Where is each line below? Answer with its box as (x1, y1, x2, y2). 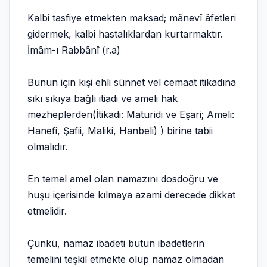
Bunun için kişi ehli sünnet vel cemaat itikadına (27, 76, 236, 88)
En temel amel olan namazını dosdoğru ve (27, 173, 218, 185)
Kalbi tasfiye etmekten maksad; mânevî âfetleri (27, 12, 236, 24)
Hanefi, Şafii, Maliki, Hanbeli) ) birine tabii (27, 125, 213, 136)
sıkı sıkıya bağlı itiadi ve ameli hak (27, 92, 178, 104)
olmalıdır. (27, 141, 68, 153)
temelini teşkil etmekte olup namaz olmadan (27, 253, 224, 265)
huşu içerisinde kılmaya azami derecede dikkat (27, 189, 235, 201)
